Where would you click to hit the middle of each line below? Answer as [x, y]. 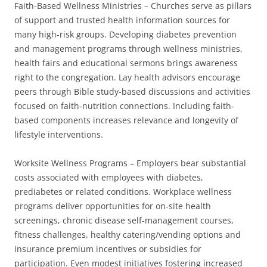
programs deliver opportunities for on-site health [113, 206]
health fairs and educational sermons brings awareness [126, 63]
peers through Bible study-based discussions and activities [132, 91]
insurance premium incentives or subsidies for [108, 249]
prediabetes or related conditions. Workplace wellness [123, 192]
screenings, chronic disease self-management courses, [124, 220]
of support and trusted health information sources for [122, 20]
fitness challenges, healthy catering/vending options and [128, 235]
